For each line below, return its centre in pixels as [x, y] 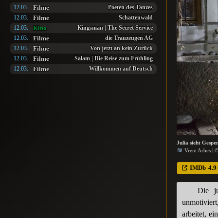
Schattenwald [136, 18]
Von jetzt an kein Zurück [122, 48]
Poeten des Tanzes [131, 8]
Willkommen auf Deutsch [121, 69]
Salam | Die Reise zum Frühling [114, 59]
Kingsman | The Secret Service [115, 28]
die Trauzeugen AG [129, 38]
